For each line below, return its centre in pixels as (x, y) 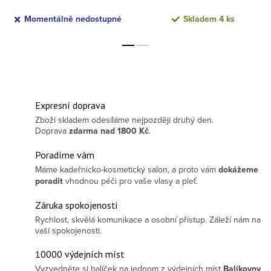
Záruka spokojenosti (76, 205)
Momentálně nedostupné (73, 19)
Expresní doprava (70, 106)
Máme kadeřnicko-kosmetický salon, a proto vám (127, 170)
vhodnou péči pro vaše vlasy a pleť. (130, 181)
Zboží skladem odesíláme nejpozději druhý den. (124, 120)
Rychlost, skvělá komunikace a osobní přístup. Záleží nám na (148, 220)
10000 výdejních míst (80, 254)
